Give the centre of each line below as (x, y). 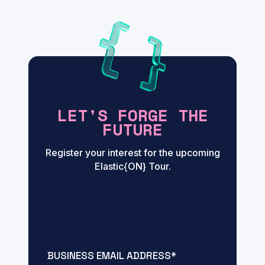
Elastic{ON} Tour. (132, 167)
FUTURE (132, 130)
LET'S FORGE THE (132, 115)
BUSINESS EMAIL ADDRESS (109, 256)
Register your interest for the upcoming (132, 153)
